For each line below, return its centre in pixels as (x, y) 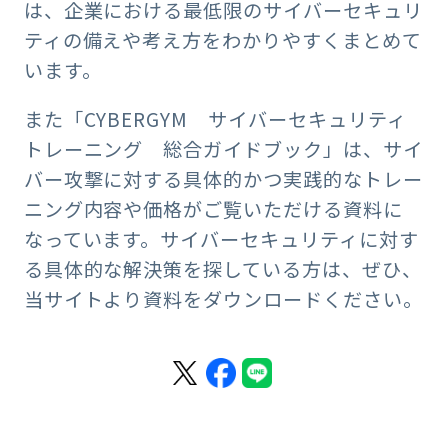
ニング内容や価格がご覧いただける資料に (213, 208)
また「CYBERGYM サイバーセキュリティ (215, 118)
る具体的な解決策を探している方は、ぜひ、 (222, 268)
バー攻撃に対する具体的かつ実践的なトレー (223, 178)
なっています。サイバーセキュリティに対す (221, 238)
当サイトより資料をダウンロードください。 (223, 298)
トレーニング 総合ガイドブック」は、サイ (223, 148)
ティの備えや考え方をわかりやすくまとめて (222, 39)
